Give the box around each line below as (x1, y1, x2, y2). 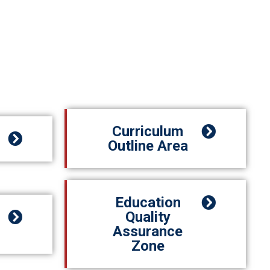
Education (115, 194, 181, 211)
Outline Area (107, 137, 188, 154)
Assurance (113, 223, 183, 240)
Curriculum (112, 123, 183, 140)
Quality (125, 209, 171, 225)
